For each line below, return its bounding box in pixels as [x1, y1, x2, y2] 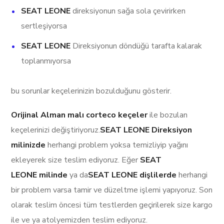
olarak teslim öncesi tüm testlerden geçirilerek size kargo [11, 199, 213, 211]
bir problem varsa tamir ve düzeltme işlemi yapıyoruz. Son [11, 184, 213, 196]
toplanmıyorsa [21, 55, 71, 67]
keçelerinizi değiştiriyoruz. [11, 124, 100, 136]
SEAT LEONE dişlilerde [88, 169, 177, 181]
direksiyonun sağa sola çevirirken [70, 5, 186, 17]
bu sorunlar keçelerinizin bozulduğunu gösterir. [11, 85, 172, 97]
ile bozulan [149, 109, 188, 121]
